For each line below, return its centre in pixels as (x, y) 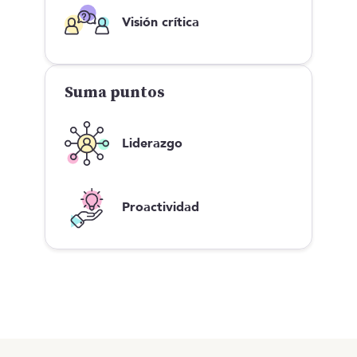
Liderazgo (152, 143)
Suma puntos (115, 92)
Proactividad (161, 207)
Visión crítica (161, 22)
